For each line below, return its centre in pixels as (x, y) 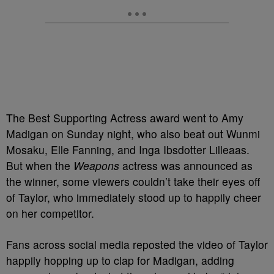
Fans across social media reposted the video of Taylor (137, 245)
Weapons (98, 166)
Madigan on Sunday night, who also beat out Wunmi (133, 134)
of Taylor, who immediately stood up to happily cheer (134, 198)
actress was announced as (187, 166)
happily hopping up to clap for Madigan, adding (120, 261)
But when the (40, 166)
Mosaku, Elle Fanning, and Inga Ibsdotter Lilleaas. (128, 150)
